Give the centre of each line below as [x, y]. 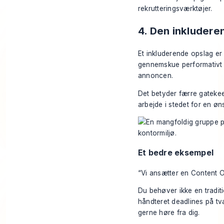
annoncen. [156, 76]
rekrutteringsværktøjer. [175, 9]
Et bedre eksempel [176, 152]
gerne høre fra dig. [169, 213]
